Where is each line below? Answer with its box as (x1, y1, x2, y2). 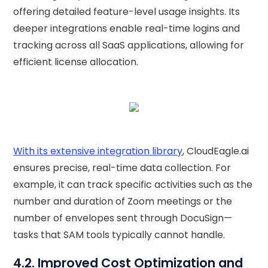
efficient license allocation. (13, 55, 139, 69)
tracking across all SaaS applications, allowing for (13, 38, 245, 53)
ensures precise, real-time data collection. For (13, 161, 232, 175)
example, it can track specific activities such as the (13, 178, 253, 192)
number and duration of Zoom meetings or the (13, 194, 233, 209)
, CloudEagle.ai (182, 144, 249, 159)
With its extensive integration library (13, 144, 183, 159)
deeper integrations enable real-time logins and (13, 22, 240, 36)
